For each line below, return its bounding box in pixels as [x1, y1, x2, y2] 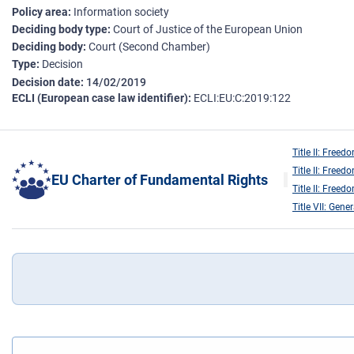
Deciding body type [12, 23, 107, 36]
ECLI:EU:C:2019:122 [194, 92, 291, 105]
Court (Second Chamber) [88, 40, 210, 54]
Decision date [12, 76, 81, 89]
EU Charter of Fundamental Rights [51, 171, 268, 188]
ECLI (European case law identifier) [12, 92, 188, 105]
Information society [73, 6, 169, 19]
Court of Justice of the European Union [113, 23, 303, 36]
